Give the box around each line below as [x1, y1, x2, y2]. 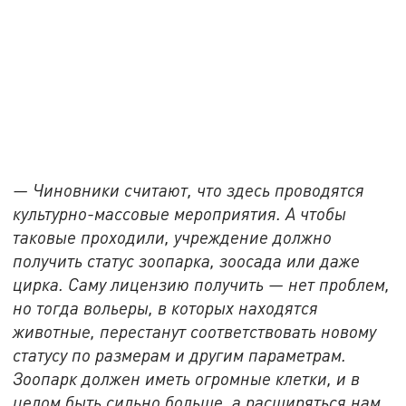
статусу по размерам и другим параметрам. [13, 343, 347, 365]
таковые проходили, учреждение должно [13, 226, 333, 247]
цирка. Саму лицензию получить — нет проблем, [13, 273, 391, 295]
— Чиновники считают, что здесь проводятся [13, 179, 365, 200]
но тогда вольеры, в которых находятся [13, 296, 319, 318]
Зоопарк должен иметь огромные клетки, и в [13, 367, 361, 389]
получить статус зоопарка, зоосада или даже [13, 249, 361, 271]
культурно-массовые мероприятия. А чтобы [13, 202, 347, 224]
